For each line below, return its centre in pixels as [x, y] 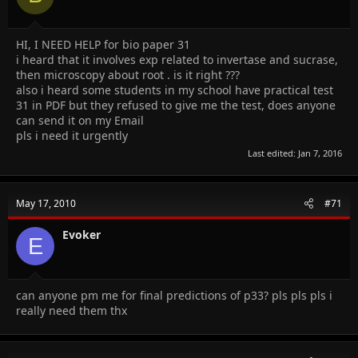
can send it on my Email [80, 120]
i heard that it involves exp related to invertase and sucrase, [177, 59]
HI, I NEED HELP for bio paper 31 [103, 44]
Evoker [82, 235]
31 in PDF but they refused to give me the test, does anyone [176, 105]
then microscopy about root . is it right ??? [128, 74]
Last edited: [273, 153]
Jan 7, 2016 [320, 153]
